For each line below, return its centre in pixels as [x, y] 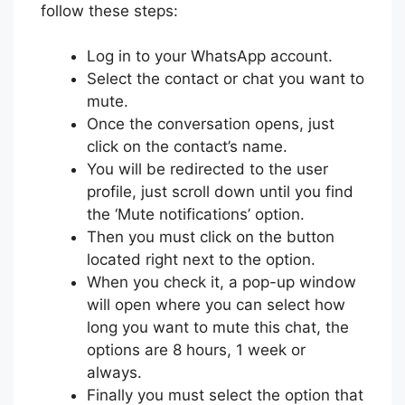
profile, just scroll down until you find [220, 192]
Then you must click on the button [211, 237]
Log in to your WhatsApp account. [210, 56]
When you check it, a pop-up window [221, 282]
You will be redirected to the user [207, 169]
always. [114, 372]
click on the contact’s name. [187, 146]
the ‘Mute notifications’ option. [196, 214]
